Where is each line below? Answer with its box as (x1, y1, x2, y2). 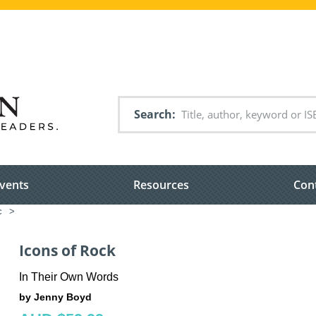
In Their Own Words (19, 270, 119, 283)
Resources (133, 177, 189, 193)
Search (134, 107, 172, 122)
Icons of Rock (19, 241, 116, 261)
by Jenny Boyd (19, 291, 92, 303)
